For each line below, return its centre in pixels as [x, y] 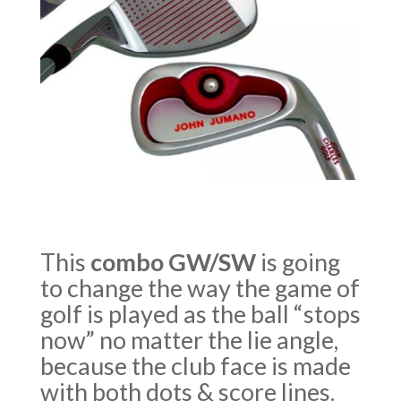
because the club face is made [195, 366]
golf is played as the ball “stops [200, 314]
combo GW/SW [173, 262]
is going [298, 262]
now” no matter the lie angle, [189, 340]
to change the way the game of [200, 288]
